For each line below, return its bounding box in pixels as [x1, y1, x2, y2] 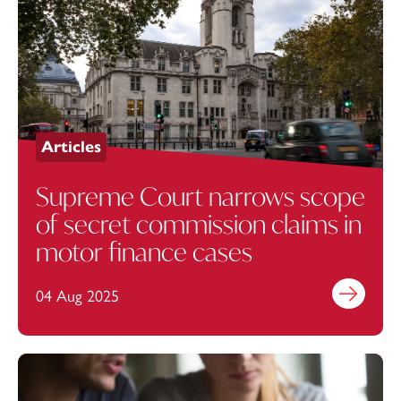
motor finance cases [36, 235, 252, 269]
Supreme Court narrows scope [36, 180, 365, 214]
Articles [41, 137, 101, 158]
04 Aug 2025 [36, 286, 119, 307]
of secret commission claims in [36, 208, 362, 242]
